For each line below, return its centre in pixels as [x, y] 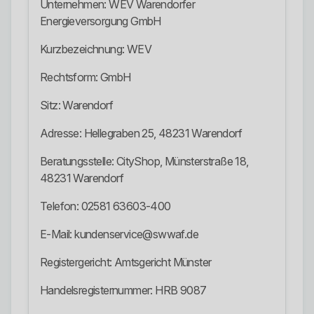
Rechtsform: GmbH [86, 77]
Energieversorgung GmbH [101, 21]
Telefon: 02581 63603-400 [105, 206]
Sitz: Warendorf [76, 105]
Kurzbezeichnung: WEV [96, 49]
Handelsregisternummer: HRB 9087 [123, 291]
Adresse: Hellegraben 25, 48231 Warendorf [141, 134]
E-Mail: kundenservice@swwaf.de [119, 234]
